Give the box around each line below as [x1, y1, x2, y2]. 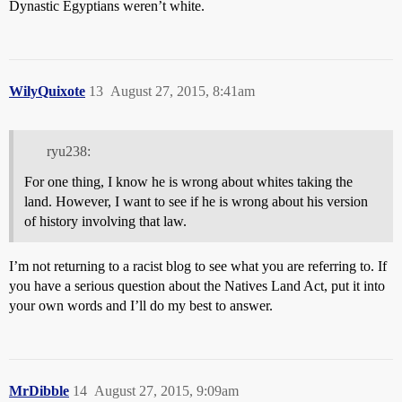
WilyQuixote [9, 83, 85, 100]
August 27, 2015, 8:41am [110, 83, 255, 100]
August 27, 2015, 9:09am [94, 382, 239, 398]
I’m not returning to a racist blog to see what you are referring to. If [9, 258, 387, 274]
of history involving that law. [24, 213, 187, 229]
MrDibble [9, 382, 69, 398]
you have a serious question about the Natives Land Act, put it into [9, 277, 385, 293]
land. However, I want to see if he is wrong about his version [24, 193, 368, 209]
